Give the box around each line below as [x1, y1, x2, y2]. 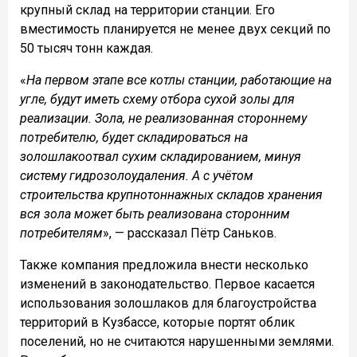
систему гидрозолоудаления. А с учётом [20, 167, 253, 183]
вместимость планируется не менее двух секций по [20, 21, 331, 37]
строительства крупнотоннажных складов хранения [20, 186, 323, 202]
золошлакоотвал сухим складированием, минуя [20, 148, 301, 164]
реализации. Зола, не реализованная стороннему [20, 110, 307, 126]
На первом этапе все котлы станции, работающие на [26, 72, 331, 88]
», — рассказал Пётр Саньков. [103, 225, 277, 241]
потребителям [20, 225, 103, 241]
